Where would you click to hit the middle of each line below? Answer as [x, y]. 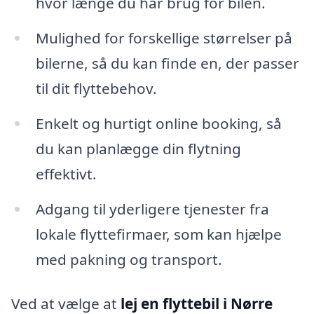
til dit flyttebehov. [96, 88]
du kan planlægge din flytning [138, 148]
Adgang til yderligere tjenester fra [152, 209]
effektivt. [66, 173]
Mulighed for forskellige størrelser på [164, 37]
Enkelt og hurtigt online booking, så [158, 123]
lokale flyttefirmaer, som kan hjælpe [158, 234]
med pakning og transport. [129, 259]
